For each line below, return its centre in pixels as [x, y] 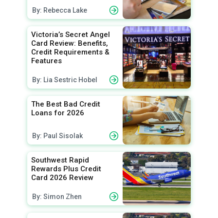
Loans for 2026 [58, 113]
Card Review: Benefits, [70, 43]
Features [46, 61]
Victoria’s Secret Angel [71, 34]
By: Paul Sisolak [57, 136]
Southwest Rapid [60, 160]
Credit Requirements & [70, 52]
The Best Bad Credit [66, 104]
